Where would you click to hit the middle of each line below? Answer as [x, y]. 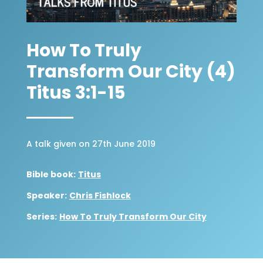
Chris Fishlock [100, 196]
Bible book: [51, 175]
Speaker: [46, 196]
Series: [41, 217]
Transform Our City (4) [131, 72]
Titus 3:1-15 [75, 93]
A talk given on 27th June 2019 [91, 144]
